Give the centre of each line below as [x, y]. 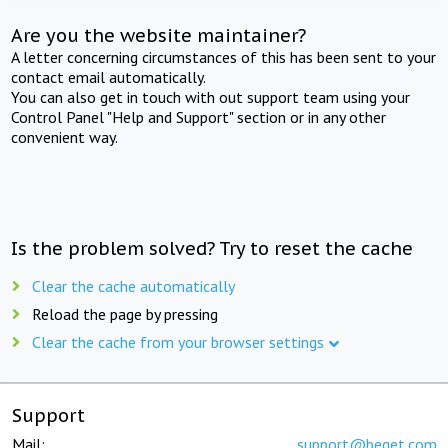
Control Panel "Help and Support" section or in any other [199, 116]
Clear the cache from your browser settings [178, 341]
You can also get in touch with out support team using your [211, 96]
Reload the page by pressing [125, 313]
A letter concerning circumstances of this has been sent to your [224, 56]
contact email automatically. [109, 76]
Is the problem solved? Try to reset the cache [212, 248]
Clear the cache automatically [133, 285]
